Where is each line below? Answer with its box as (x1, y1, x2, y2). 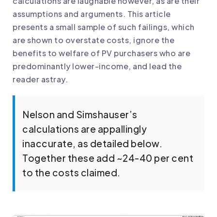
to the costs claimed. (22, 167, 121, 179)
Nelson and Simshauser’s (22, 108, 138, 121)
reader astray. (13, 74, 68, 85)
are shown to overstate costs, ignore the (13, 35, 174, 46)
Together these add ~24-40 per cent (22, 152, 193, 164)
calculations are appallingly (22, 123, 147, 135)
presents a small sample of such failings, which (13, 22, 195, 32)
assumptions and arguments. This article (13, 9, 171, 19)
